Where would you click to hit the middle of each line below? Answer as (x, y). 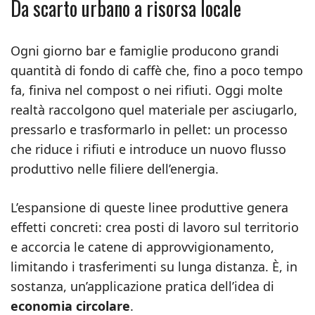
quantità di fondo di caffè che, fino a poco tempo (157, 70)
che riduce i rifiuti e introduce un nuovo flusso (148, 149)
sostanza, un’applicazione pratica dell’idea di (142, 286)
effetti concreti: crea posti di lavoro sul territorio (155, 227)
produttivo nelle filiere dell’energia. (115, 169)
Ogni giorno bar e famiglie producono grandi (145, 51)
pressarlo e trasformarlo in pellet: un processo (149, 129)
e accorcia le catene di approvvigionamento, (142, 247)
